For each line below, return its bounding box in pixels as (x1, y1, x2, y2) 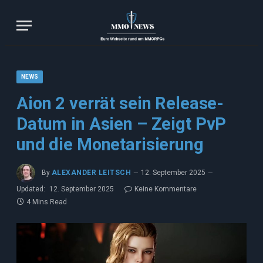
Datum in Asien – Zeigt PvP (16, 114, 227, 134)
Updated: (16, 185, 45, 193)
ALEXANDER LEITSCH (52, 168, 131, 177)
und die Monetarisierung (16, 134, 208, 154)
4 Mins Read (26, 198, 67, 206)
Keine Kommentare (134, 185, 197, 193)
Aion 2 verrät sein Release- (16, 93, 224, 113)
